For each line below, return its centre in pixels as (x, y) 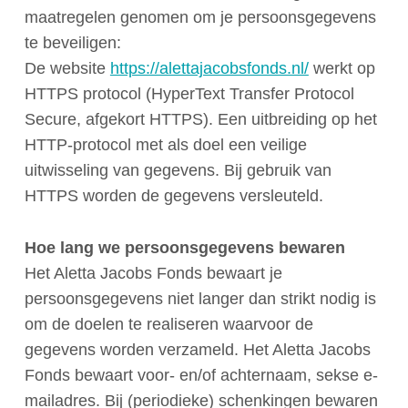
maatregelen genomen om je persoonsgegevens (200, 17)
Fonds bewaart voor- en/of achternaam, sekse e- (201, 375)
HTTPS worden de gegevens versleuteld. (173, 195)
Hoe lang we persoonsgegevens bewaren (184, 247)
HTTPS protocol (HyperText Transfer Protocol (189, 93)
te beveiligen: (72, 42)
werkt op (342, 68)
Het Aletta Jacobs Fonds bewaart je (153, 273)
